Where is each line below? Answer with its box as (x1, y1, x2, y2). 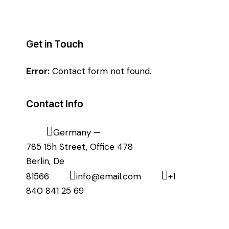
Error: (26, 65, 50, 77)
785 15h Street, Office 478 (26, 141, 133, 152)
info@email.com (76, 170, 142, 182)
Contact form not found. (50, 65, 151, 77)
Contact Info (26, 98, 83, 110)
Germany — (53, 126, 101, 138)
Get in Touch (26, 38, 83, 50)
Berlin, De (26, 155, 64, 167)
